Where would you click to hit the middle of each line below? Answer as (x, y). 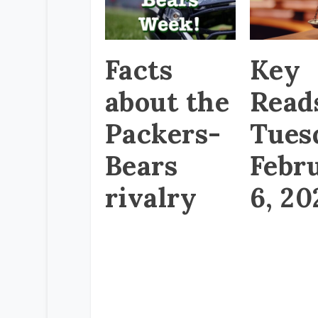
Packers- (163, 133)
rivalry (151, 197)
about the (167, 101)
